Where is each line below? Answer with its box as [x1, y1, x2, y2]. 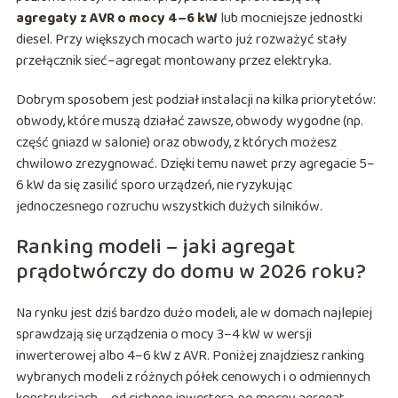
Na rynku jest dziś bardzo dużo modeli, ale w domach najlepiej [15, 302, 372, 325]
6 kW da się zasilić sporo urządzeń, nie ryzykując [15, 174, 292, 197]
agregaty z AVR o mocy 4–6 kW [15, 7, 218, 30]
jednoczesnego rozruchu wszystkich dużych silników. [15, 195, 322, 219]
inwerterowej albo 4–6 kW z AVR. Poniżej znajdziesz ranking [15, 345, 364, 368]
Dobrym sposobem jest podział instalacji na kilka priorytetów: [15, 89, 376, 112]
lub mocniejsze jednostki [217, 7, 362, 30]
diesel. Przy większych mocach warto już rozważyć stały [15, 28, 347, 52]
